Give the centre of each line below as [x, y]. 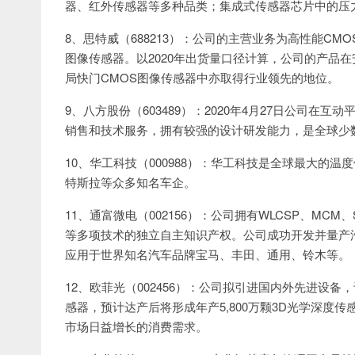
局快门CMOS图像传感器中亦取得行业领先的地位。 [202, 77]
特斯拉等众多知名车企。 [130, 182]
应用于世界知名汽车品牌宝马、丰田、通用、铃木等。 [208, 254]
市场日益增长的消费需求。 [136, 326]
